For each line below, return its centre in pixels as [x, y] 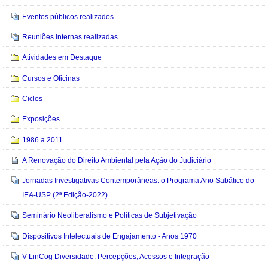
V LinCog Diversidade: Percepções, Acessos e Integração [116, 256]
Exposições [41, 119]
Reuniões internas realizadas [70, 37]
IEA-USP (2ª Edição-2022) [65, 195]
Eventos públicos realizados [68, 16]
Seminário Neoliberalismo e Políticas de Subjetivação [110, 216]
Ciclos [33, 98]
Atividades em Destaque [62, 58]
